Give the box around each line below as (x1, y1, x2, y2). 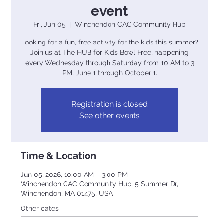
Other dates (21, 204, 59, 212)
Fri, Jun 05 (33, 20, 66, 28)
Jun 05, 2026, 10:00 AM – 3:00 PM (21, 170, 128, 178)
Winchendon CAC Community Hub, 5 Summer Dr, (21, 179, 179, 188)
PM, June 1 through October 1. (62, 68, 157, 77)
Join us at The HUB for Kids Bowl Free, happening (30, 48, 189, 56)
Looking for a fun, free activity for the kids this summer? (21, 38, 198, 46)
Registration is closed (71, 99, 148, 109)
